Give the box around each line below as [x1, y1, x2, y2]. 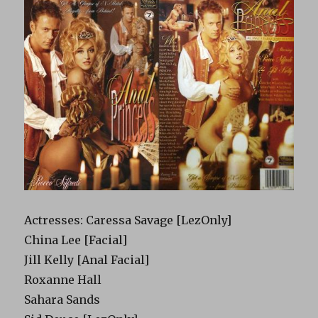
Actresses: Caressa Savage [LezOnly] [24, 213, 232, 228]
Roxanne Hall [24, 273, 102, 287]
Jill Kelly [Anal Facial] [24, 253, 150, 268]
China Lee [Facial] [24, 233, 128, 248]
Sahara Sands [24, 292, 101, 307]
